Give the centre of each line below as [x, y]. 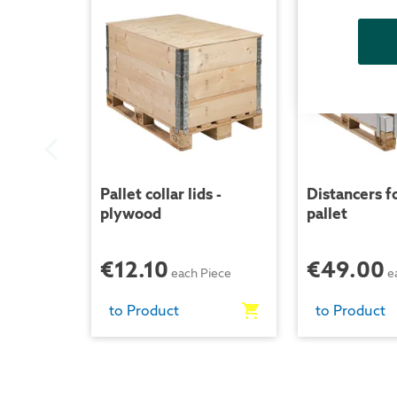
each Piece [201, 273]
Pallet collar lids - [160, 195]
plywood [130, 214]
